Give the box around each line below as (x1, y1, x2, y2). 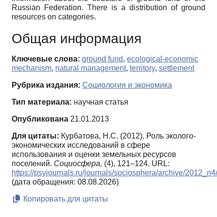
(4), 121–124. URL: (104, 159, 170, 168)
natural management (55, 64, 126, 73)
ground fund (82, 55, 123, 63)
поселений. (12, 159, 54, 168)
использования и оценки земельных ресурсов (12, 150, 176, 159)
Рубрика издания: (12, 81, 80, 90)
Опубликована (12, 115, 68, 124)
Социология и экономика (82, 81, 172, 90)
